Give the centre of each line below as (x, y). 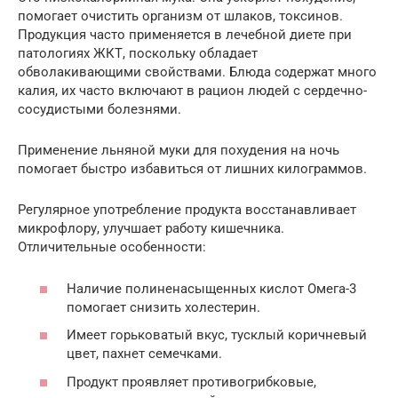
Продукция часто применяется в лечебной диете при (185, 35)
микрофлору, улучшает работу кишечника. (151, 229)
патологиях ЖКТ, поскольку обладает (138, 54)
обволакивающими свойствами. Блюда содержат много (197, 72)
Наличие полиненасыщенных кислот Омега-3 (211, 288)
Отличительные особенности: (112, 247)
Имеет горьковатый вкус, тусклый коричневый (217, 335)
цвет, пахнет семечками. (144, 354)
